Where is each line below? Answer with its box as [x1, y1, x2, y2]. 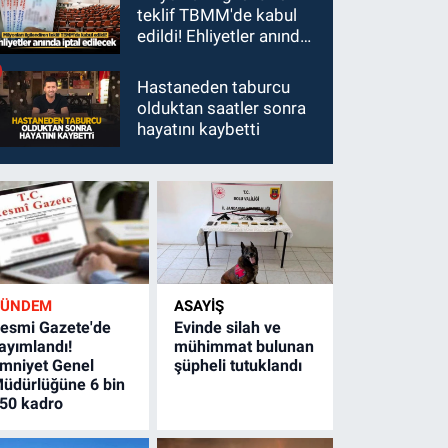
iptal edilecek [137, 46, 238, 67]
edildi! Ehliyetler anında [137, 25, 310, 46]
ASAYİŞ [174, 296, 225, 315]
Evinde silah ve [174, 317, 282, 337]
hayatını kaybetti [137, 119, 261, 140]
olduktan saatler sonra [137, 98, 307, 119]
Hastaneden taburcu [137, 77, 291, 98]
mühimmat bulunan [174, 336, 315, 356]
